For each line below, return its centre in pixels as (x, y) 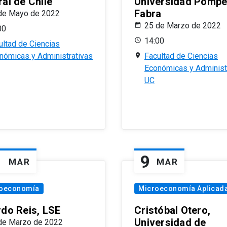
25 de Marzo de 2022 (183, 26)
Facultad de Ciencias (181, 56)
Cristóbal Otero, (172, 211)
